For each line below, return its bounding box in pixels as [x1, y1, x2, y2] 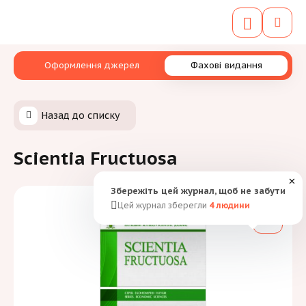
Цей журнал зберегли [117, 200, 209, 210]
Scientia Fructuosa [14, 147, 178, 169]
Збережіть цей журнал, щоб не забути [111, 185, 286, 197]
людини [214, 200, 250, 210]
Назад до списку [41, 109, 120, 122]
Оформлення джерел [44, 59, 139, 71]
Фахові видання [190, 59, 262, 71]
